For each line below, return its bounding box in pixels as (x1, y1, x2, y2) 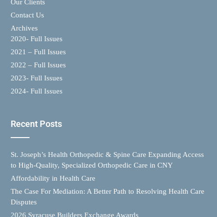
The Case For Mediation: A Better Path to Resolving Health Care (11, 187, 204, 195)
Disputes (11, 198, 37, 206)
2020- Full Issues (11, 34, 62, 43)
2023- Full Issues (11, 74, 62, 82)
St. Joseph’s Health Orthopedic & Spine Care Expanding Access (11, 150, 204, 158)
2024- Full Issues (11, 87, 62, 95)
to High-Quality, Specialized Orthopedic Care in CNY (11, 161, 173, 169)
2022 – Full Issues (11, 61, 66, 69)
